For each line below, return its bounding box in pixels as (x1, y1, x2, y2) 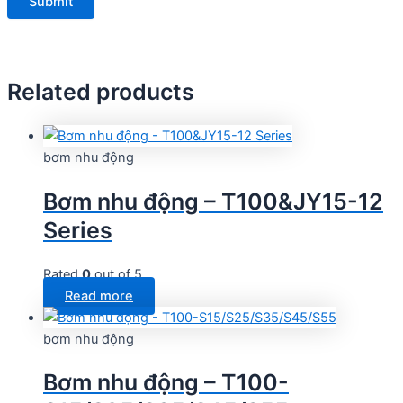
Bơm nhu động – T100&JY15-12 (43, 187, 383, 215)
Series (43, 216, 112, 244)
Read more (65, 287, 133, 304)
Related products (7, 78, 194, 106)
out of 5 (91, 265, 142, 282)
